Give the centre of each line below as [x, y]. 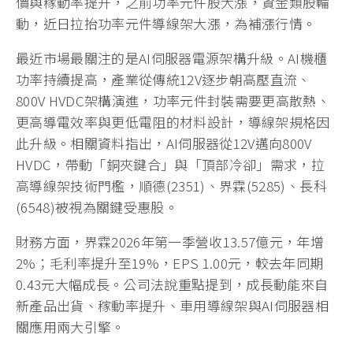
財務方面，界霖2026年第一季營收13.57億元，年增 [170, 242]
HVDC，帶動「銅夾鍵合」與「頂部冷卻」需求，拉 [171, 165]
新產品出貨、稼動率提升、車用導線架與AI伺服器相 [173, 306]
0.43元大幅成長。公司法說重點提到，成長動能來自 [172, 284]
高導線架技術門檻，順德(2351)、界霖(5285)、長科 [171, 186]
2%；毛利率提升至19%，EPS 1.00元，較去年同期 [170, 263]
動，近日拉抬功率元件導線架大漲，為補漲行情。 [166, 24]
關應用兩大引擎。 [71, 327]
